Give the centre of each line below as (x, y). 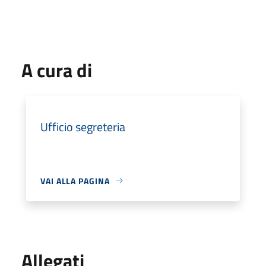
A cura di (57, 70)
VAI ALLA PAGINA (75, 180)
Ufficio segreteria (83, 126)
